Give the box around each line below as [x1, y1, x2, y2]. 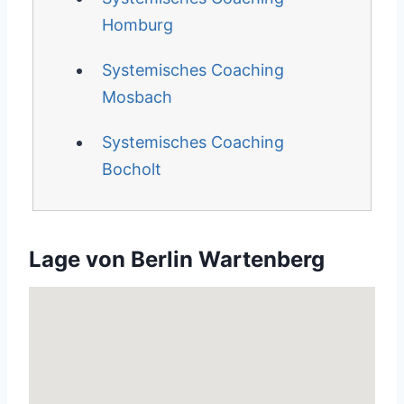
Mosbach [101, 87, 172, 106]
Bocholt [101, 160, 161, 179]
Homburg [101, 15, 173, 34]
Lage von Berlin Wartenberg [29, 246, 325, 272]
